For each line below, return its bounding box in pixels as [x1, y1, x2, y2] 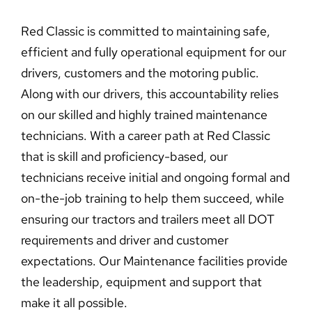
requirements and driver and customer [20, 232, 228, 249]
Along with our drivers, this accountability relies [20, 86, 279, 102]
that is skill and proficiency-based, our [20, 148, 228, 165]
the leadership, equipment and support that [20, 274, 262, 290]
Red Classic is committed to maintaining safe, [20, 23, 270, 40]
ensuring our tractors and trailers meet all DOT [20, 211, 274, 228]
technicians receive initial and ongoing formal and [20, 169, 290, 186]
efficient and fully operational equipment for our [20, 44, 286, 61]
